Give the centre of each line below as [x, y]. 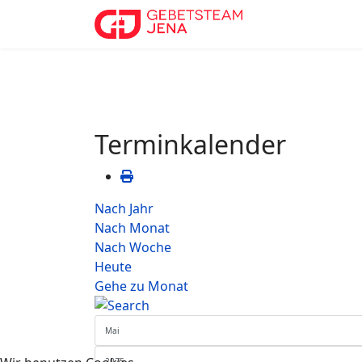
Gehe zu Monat [141, 286]
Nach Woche [133, 247]
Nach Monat [132, 228]
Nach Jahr [124, 208]
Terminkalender [190, 144]
